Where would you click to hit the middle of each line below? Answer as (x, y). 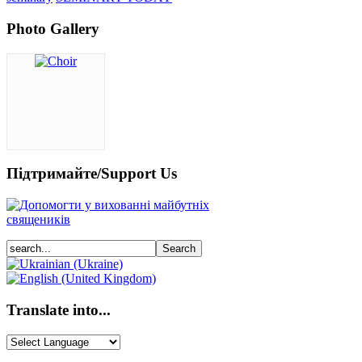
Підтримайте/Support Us (92, 174)
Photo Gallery (53, 29)
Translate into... (59, 309)
